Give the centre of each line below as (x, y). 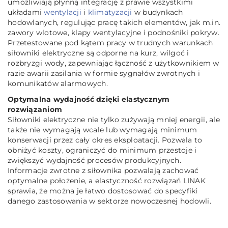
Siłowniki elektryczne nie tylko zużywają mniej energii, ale (114, 120)
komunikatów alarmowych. (58, 83)
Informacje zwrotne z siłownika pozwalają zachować (103, 170)
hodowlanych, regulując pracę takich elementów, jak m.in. (114, 22)
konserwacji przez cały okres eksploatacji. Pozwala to (105, 140)
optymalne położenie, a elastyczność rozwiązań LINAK (107, 181)
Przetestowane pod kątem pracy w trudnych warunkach (110, 43)
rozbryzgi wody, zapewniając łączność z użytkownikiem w (113, 63)
